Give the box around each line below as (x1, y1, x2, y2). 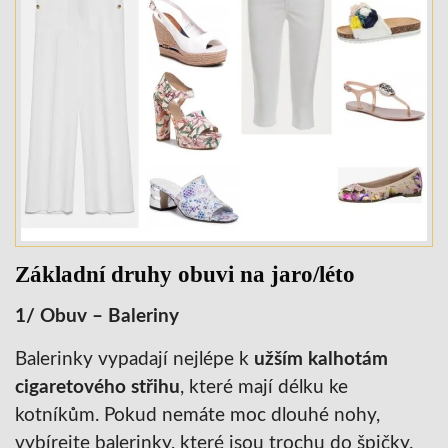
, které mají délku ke (180, 377, 348, 397)
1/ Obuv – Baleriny (15, 306, 179, 326)
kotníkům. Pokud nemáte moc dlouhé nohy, (15, 405, 380, 425)
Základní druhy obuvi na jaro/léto (15, 261, 355, 287)
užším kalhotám (254, 349, 388, 369)
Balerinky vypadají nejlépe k (15, 349, 254, 369)
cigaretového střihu (15, 377, 180, 397)
